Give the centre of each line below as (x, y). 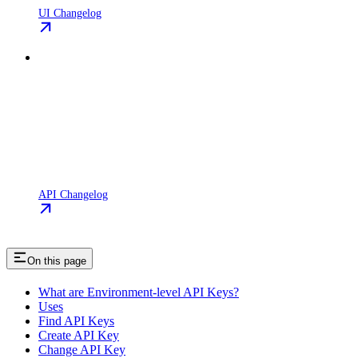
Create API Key (79, 335)
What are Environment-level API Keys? (139, 292)
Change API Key (82, 349)
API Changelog (73, 194)
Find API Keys (76, 320)
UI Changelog (70, 12)
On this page (57, 261)
